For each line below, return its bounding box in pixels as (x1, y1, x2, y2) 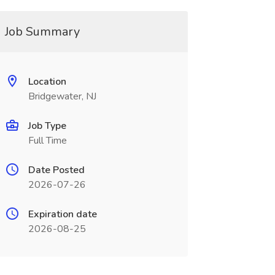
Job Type (28, 119, 66, 133)
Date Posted (28, 163, 85, 177)
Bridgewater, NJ (28, 90, 96, 103)
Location (28, 75, 66, 88)
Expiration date (28, 207, 97, 221)
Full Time (28, 134, 67, 147)
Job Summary (4, 23, 80, 40)
